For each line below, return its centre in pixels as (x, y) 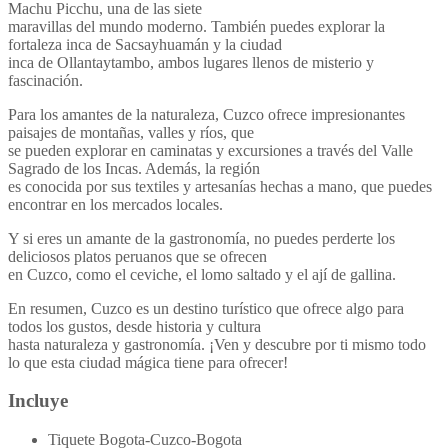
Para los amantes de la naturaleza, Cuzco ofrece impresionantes (206, 114)
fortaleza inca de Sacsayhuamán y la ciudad (145, 44)
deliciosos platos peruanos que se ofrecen (137, 256)
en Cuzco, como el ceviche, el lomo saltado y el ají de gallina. (202, 274)
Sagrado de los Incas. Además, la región (134, 168)
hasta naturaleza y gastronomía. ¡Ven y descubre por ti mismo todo (217, 344)
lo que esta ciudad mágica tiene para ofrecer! (148, 362)
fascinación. (45, 80)
